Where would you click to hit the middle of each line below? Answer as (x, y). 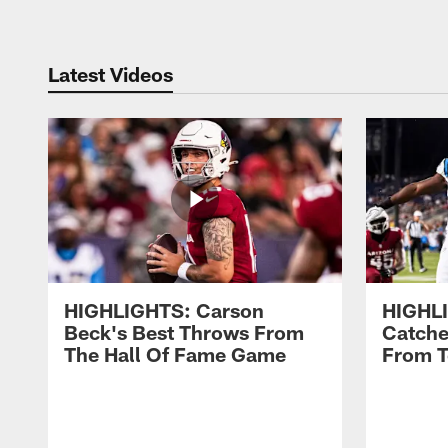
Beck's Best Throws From (184, 332)
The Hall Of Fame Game (175, 354)
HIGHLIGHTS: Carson (164, 310)
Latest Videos (110, 73)
